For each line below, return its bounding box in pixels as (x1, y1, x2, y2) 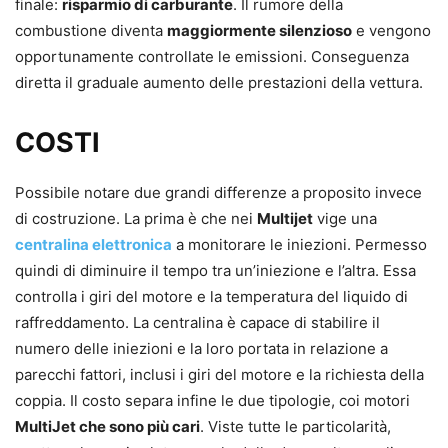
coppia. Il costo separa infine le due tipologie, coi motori (15, 391, 410, 410)
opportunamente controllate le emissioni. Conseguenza (15, 47, 409, 66)
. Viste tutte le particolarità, (200, 417, 391, 436)
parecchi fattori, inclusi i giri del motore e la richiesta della (15, 365, 424, 384)
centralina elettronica (15, 235, 172, 254)
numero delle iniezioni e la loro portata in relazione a (15, 339, 388, 358)
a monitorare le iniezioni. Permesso (172, 235, 427, 254)
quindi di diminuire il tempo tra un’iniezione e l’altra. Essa (15, 261, 416, 280)
